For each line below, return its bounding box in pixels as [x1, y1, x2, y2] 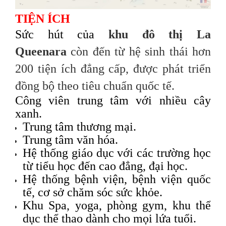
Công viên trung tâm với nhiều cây [15, 94, 211, 107]
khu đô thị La [108, 28, 211, 41]
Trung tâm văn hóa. [23, 133, 118, 147]
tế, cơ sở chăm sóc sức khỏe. [23, 186, 162, 199]
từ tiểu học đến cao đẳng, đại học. [23, 159, 188, 173]
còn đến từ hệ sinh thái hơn [67, 45, 211, 59]
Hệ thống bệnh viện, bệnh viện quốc [23, 173, 211, 186]
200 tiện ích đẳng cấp [15, 62, 126, 76]
